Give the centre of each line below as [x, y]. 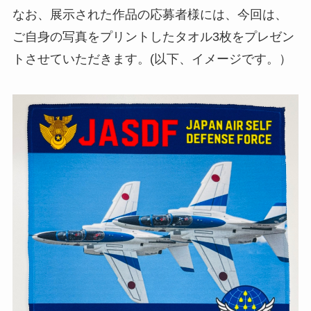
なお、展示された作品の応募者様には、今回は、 [150, 14]
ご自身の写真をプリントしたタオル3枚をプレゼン [153, 36]
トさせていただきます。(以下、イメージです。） [152, 59]
